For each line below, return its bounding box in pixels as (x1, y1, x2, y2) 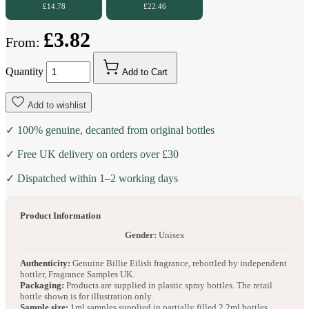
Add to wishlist (28, 100, 86, 111)
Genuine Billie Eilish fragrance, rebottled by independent (70, 258, 287, 269)
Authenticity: (20, 258, 70, 269)
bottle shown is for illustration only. (20, 291, 153, 302)
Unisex (156, 230, 185, 241)
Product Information (20, 210, 101, 221)
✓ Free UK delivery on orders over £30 (6, 148, 179, 161)
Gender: (124, 230, 157, 241)
